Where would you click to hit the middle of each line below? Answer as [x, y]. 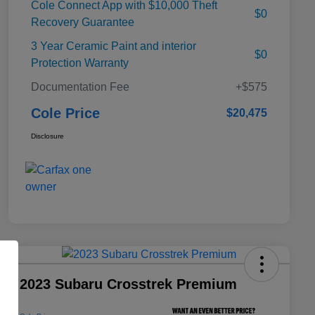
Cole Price [65, 113]
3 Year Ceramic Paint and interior [114, 46]
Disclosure [47, 136]
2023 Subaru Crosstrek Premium [128, 284]
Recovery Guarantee [83, 22]
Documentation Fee [80, 86]
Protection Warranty [80, 63]
